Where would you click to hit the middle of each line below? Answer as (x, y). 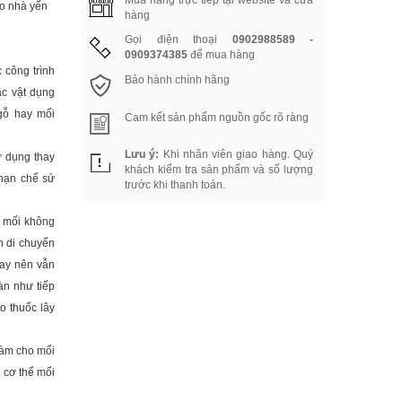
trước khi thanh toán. (175, 185)
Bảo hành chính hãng (177, 80)
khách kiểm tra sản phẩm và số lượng (219, 170)
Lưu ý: (142, 154)
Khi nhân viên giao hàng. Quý (236, 154)
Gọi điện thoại (179, 39)
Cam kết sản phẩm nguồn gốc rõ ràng (217, 118)
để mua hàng (221, 55)
